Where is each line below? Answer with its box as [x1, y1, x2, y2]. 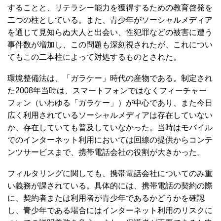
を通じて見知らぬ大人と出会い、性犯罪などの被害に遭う [7, 28, 213, 37]
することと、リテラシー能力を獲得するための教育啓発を [7, 3, 213, 12]
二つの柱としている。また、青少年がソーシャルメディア [7, 15, 213, 24]
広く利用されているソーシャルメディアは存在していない [7, 110, 213, 119]
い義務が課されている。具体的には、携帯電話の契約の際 [7, 181, 213, 190]
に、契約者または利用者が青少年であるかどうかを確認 [7, 193, 205, 202]
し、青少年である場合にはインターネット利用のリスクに [7, 206, 213, 215]
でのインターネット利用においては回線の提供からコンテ [7, 135, 213, 144]
